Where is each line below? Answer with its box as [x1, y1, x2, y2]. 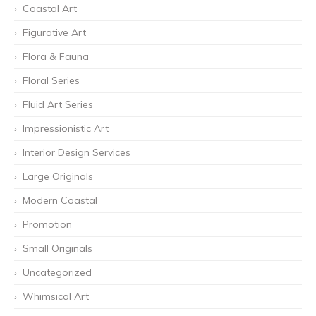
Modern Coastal [23, 193, 97, 207]
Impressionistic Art [23, 121, 109, 135]
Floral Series [23, 73, 80, 87]
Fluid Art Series [23, 97, 93, 111]
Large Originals [23, 169, 93, 183]
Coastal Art [23, 1, 77, 15]
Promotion [23, 217, 72, 231]
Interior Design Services [23, 145, 130, 159]
